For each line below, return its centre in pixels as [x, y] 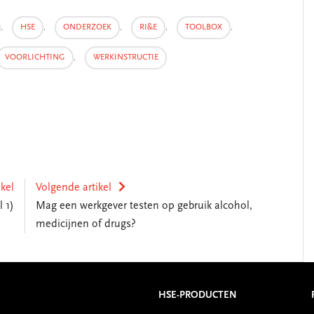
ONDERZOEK [87, 27]
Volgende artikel [73, 188]
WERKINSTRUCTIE [126, 57]
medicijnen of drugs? [86, 224]
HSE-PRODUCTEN [197, 296]
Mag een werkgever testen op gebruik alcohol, [144, 206]
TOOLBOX [204, 27]
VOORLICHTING [35, 57]
